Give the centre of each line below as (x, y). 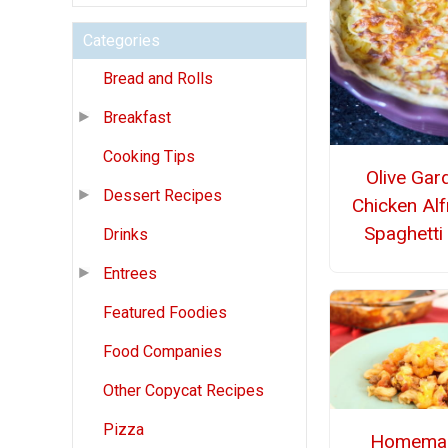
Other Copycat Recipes (183, 391)
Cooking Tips (149, 157)
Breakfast (137, 118)
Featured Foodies (165, 313)
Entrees (130, 274)
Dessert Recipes (162, 196)
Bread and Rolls (158, 79)
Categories (121, 41)
